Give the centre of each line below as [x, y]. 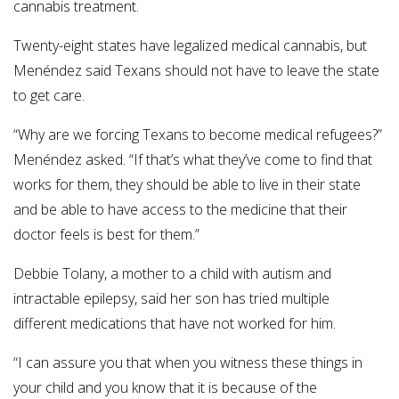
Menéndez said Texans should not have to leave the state [196, 71]
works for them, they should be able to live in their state [187, 185]
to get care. [49, 96]
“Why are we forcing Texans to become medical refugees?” [198, 135]
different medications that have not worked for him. [175, 324]
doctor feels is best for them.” [106, 235]
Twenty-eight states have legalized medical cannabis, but [190, 46]
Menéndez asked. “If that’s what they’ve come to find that [193, 160]
